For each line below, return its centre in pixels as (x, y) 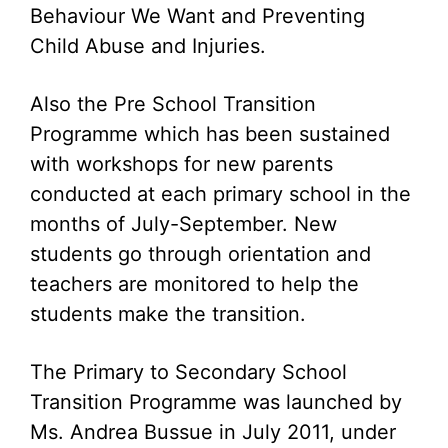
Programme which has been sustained (210, 134)
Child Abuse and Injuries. (148, 46)
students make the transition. (168, 314)
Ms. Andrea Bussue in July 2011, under (213, 432)
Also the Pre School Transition (173, 104)
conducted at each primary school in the (220, 194)
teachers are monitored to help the (194, 284)
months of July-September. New (183, 224)
